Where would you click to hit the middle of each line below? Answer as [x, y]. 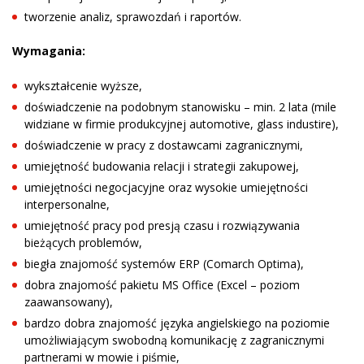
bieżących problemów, [83, 242]
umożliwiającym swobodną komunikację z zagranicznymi [174, 340]
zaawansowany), [69, 301]
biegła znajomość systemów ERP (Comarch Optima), [164, 263]
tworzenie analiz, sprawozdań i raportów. [133, 16]
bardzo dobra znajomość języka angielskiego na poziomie [177, 323]
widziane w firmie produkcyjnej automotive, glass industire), [182, 123]
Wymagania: [49, 50]
